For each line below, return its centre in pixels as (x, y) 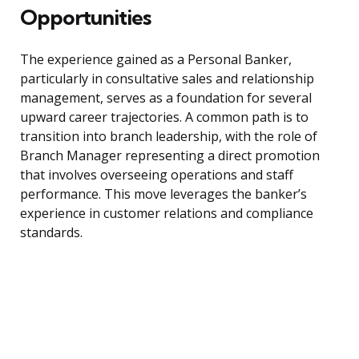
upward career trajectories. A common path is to (164, 117)
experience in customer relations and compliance (167, 214)
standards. (51, 233)
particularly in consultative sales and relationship (167, 79)
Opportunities (85, 18)
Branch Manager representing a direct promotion (170, 156)
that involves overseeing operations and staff (157, 175)
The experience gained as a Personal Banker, (156, 60)
